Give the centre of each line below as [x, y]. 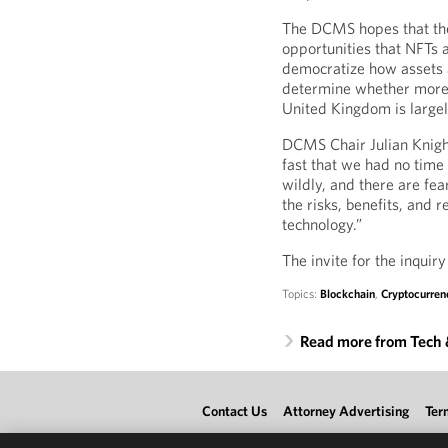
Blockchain [348, 293]
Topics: [301, 293]
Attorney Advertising [346, 411]
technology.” [322, 224]
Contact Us [234, 411]
